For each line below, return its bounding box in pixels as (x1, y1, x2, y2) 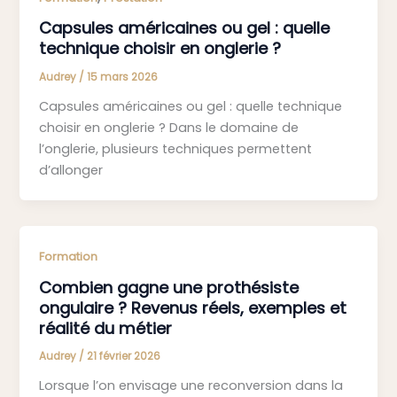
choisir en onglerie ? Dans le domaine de (39, 119, 300, 136)
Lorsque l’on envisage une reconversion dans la (39, 377, 344, 395)
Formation (39, 248, 98, 264)
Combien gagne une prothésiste (39, 276, 300, 299)
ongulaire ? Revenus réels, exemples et (39, 296, 347, 319)
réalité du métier (39, 316, 173, 339)
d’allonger (39, 161, 104, 179)
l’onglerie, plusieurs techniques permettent (39, 140, 313, 158)
